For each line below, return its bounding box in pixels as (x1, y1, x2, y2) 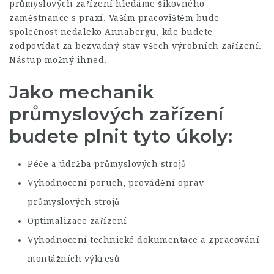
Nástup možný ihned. (9, 55, 107, 65)
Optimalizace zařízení (28, 215, 127, 226)
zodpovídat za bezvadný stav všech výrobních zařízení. (9, 41, 262, 51)
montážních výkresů (28, 253, 119, 264)
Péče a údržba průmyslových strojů (28, 158, 187, 169)
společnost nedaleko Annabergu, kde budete (9, 27, 213, 37)
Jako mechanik (9, 81, 155, 103)
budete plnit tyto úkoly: (9, 125, 232, 147)
